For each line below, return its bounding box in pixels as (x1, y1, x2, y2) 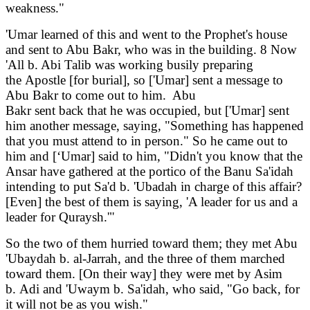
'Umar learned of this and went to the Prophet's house (6, 27, 287, 42)
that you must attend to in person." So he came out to (6, 134, 288, 149)
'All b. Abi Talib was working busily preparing (6, 57, 253, 73)
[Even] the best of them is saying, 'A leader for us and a (6, 194, 298, 210)
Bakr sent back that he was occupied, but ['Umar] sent (6, 103, 289, 118)
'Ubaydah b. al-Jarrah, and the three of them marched (6, 251, 285, 266)
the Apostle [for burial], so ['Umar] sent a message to (6, 73, 283, 88)
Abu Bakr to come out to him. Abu (6, 88, 196, 103)
